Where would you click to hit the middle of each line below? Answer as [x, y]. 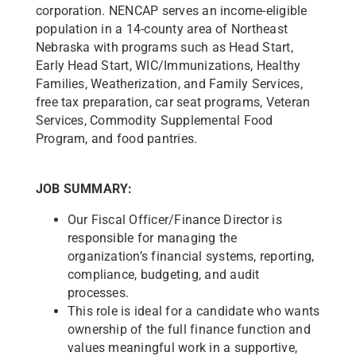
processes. [98, 293]
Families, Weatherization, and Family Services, [169, 84]
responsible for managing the [152, 238]
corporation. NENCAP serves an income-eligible [171, 11]
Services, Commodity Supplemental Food [154, 120]
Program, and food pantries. [116, 139]
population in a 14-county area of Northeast [162, 29]
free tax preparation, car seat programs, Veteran [173, 102]
